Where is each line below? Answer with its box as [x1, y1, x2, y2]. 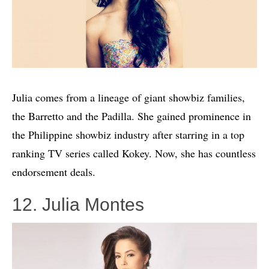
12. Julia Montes [12, 195, 144, 215]
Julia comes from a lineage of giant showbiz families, [12, 90, 245, 105]
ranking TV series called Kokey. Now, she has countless [12, 146, 256, 161]
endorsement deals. [12, 165, 95, 180]
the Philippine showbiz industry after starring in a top [12, 127, 244, 142]
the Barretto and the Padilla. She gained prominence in [12, 109, 251, 124]
